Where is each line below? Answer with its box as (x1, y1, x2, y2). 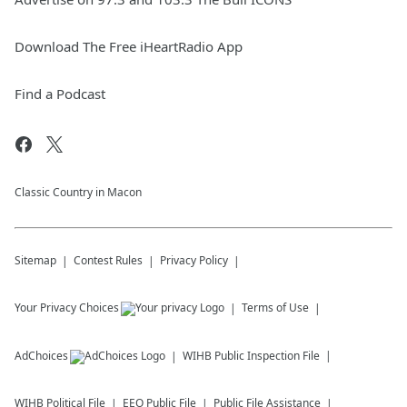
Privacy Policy (160, 253, 228, 269)
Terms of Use (242, 300, 309, 316)
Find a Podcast (15, 84, 105, 104)
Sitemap (15, 253, 56, 269)
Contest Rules (74, 253, 143, 269)
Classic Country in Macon (15, 184, 142, 201)
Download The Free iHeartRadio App (15, 37, 243, 56)
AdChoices (15, 348, 68, 364)
